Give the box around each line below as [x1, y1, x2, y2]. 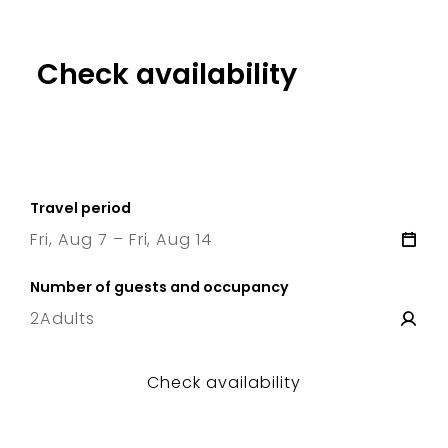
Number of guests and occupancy [30, 276, 289, 297]
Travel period [30, 197, 131, 218]
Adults [39, 306, 95, 330]
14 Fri [198, 254, 236, 272]
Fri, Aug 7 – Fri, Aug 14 [30, 227, 213, 251]
